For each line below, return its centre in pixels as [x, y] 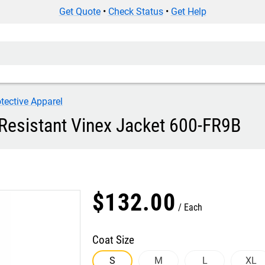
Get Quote [80, 12]
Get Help [188, 12]
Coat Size [113, 240]
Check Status [135, 12]
